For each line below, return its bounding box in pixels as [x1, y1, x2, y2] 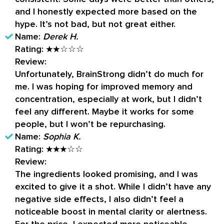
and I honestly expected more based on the [15, 6, 197, 17]
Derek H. [43, 31, 78, 42]
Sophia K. [43, 131, 80, 142]
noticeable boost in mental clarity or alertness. [15, 206, 207, 217]
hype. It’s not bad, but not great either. [15, 18, 175, 30]
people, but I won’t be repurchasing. [15, 118, 165, 130]
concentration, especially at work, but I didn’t [15, 93, 202, 105]
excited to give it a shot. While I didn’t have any [15, 181, 211, 192]
